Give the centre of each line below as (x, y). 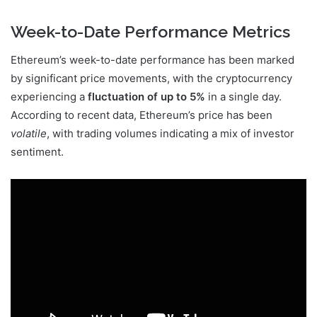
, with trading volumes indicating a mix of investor (171, 133)
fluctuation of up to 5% (146, 97)
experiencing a (49, 97)
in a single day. (243, 97)
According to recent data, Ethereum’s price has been (142, 115)
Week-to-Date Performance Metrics (150, 31)
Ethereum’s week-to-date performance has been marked (152, 60)
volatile (29, 133)
